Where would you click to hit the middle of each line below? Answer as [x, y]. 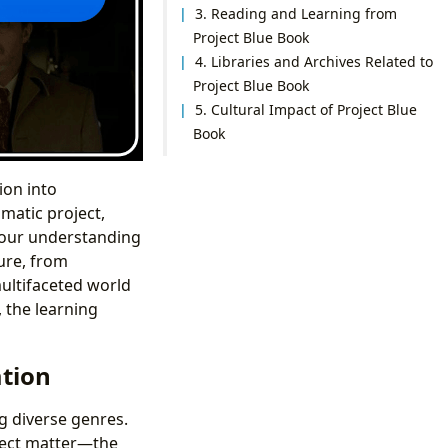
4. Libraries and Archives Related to [314, 61]
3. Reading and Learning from [296, 13]
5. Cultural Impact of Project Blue [306, 109]
